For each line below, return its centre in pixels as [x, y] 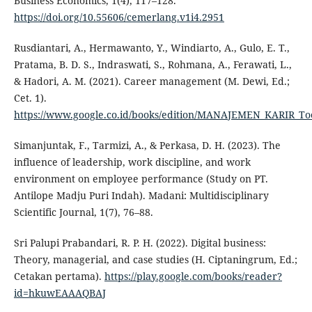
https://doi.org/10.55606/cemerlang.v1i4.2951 [119, 17]
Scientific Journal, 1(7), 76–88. [83, 212]
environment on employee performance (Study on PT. [141, 179]
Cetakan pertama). [59, 276]
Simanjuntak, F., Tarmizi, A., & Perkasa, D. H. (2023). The [147, 146]
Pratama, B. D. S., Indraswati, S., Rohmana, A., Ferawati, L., [153, 65]
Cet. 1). [30, 98]
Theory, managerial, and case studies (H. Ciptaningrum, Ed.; [155, 260]
